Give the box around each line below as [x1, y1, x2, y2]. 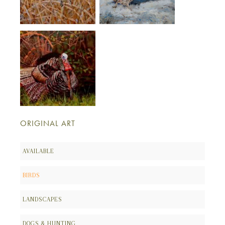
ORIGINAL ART [20, 118, 75, 129]
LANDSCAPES [23, 196, 62, 203]
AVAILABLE [23, 148, 54, 155]
